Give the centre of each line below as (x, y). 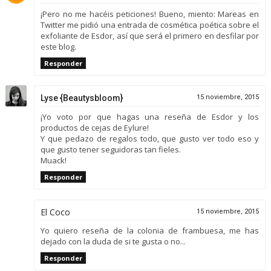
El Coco (55, 212)
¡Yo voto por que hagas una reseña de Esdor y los (150, 117)
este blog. (58, 46)
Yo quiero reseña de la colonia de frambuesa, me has (150, 230)
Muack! (53, 161)
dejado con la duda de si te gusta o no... (113, 241)
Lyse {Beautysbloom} (81, 98)
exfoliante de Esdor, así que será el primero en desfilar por (150, 35)
